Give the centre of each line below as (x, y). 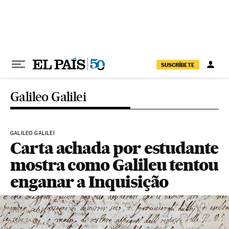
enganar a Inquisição (89, 182)
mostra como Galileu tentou (114, 165)
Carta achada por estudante (114, 148)
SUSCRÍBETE (178, 65)
